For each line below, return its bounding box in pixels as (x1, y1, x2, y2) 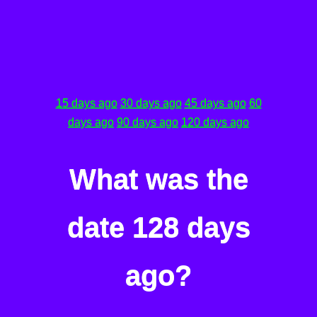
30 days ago (120, 97, 182, 109)
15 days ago (55, 97, 117, 109)
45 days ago (184, 97, 246, 109)
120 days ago (181, 116, 249, 128)
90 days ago (117, 116, 178, 128)
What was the (69, 163, 248, 195)
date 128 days (67, 212, 250, 243)
